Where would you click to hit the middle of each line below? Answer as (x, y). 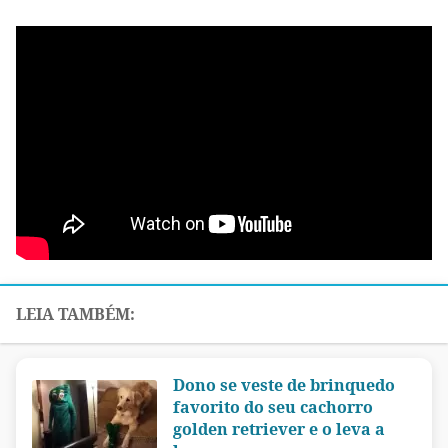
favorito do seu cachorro (273, 407)
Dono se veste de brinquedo (284, 385)
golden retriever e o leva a (279, 429)
